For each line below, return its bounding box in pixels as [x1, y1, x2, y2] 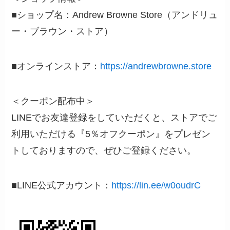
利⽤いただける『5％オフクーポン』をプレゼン [11, 129, 211, 140]
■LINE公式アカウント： [11, 180, 112, 190]
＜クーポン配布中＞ [11, 96, 95, 107]
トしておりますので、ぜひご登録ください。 [11, 145, 197, 156]
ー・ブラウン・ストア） [11, 26, 113, 37]
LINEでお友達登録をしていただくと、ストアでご [11, 112, 217, 123]
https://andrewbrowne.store [100, 61, 212, 72]
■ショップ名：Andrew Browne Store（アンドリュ [11, 10, 218, 21]
